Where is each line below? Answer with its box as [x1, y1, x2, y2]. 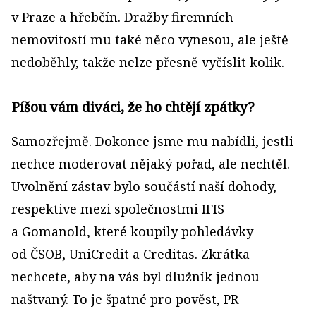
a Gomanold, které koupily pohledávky [11, 223, 253, 240]
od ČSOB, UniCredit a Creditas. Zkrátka [11, 245, 250, 262]
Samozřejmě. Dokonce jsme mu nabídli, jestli [11, 133, 293, 150]
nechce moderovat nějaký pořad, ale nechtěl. [11, 155, 290, 172]
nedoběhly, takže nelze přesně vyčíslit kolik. [11, 54, 284, 71]
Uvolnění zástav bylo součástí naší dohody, [11, 178, 276, 195]
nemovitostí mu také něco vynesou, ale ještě [11, 31, 288, 48]
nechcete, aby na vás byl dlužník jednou [11, 268, 260, 285]
